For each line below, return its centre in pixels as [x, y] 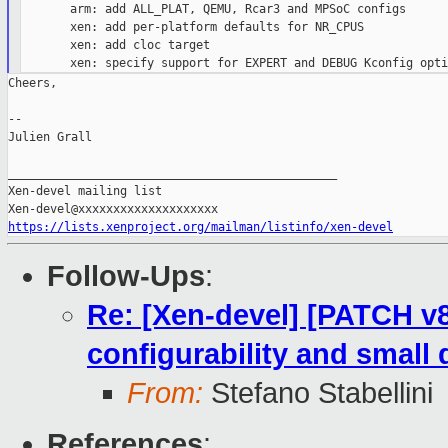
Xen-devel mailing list [85, 191]
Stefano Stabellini [318, 393]
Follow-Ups [126, 276]
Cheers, [32, 83]
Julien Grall [50, 137]
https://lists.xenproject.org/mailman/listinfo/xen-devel [200, 227]
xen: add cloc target [115, 45]
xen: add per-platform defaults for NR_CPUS [192, 27]
